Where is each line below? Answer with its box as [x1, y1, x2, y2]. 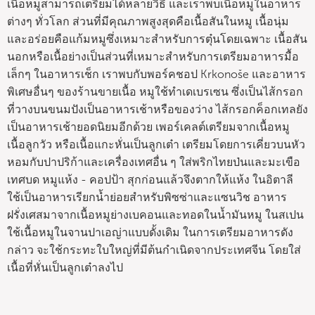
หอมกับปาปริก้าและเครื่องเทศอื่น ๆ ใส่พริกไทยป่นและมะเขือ [7, 155, 300, 169]
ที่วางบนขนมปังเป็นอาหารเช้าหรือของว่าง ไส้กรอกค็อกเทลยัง [7, 103, 308, 116]
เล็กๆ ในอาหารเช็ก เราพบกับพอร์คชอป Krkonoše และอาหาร [7, 67, 306, 81]
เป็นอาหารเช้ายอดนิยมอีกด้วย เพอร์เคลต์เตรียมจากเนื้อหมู [7, 120, 290, 134]
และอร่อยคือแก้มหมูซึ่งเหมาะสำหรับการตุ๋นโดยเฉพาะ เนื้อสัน [7, 32, 307, 46]
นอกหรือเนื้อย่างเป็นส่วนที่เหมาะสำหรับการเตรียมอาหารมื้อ [7, 50, 299, 63]
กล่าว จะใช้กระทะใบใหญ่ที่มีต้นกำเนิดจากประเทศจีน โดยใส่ [7, 243, 301, 257]
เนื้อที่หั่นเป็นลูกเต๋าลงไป [7, 261, 123, 274]
